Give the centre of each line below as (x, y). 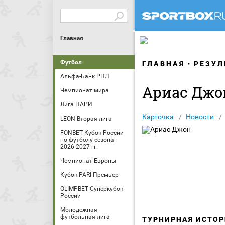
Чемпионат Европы (88, 161)
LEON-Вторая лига (86, 119)
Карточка (158, 117)
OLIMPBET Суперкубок (92, 189)
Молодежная (79, 210)
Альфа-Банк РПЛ (85, 76)
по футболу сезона (87, 140)
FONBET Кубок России (92, 133)
